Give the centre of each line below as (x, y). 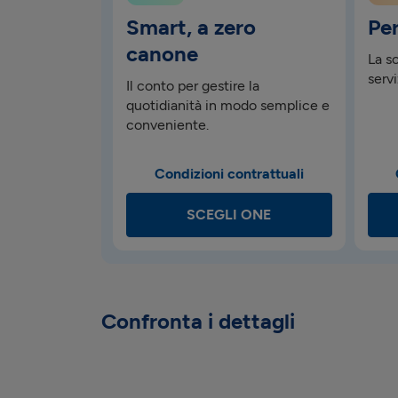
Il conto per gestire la (193, 86)
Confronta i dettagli (198, 321)
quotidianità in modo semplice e (228, 105)
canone (162, 54)
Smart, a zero (191, 27)
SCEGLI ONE (229, 215)
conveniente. (167, 125)
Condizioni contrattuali (229, 174)
